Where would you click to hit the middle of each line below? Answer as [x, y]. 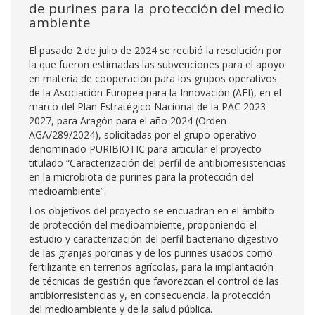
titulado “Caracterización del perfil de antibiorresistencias [157, 163]
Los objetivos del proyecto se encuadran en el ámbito [152, 211]
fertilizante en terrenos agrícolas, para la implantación [151, 267]
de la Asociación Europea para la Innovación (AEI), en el [155, 92]
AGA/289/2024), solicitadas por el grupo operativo [143, 135]
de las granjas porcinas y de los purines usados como [151, 253]
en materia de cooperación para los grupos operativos [153, 78]
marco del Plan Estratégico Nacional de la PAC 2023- [149, 107]
